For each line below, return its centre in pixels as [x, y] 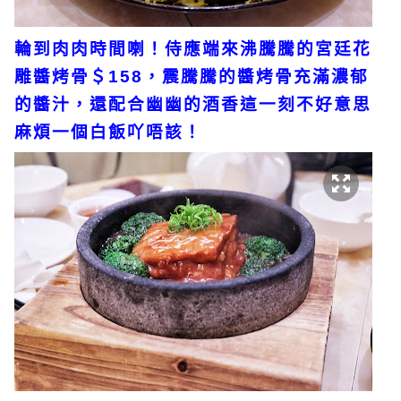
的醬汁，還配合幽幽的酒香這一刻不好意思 [193, 104]
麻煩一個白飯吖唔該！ [108, 132]
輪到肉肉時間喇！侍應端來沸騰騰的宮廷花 [193, 48]
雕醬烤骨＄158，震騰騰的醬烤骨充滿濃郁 [192, 76]
